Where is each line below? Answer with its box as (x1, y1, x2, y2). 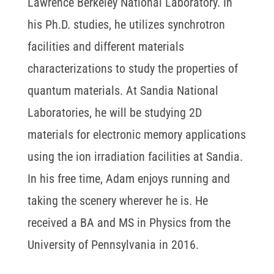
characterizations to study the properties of (27, 61, 238, 76)
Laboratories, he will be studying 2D (27, 105, 202, 120)
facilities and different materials (27, 39, 184, 54)
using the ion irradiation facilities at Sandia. (27, 149, 243, 164)
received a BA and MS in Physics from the (27, 215, 231, 230)
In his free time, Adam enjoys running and (27, 171, 230, 186)
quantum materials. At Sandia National (27, 83, 218, 98)
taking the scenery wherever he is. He (27, 193, 208, 208)
